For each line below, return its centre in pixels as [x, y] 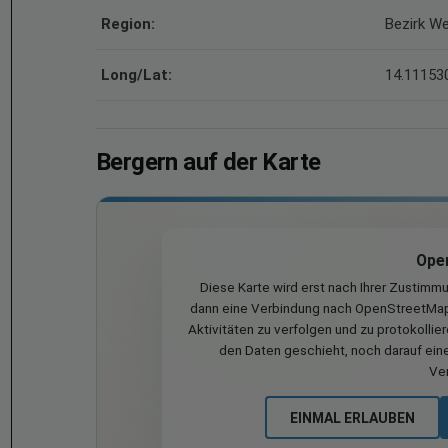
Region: [128, 24]
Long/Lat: [136, 75]
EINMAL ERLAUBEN [352, 417]
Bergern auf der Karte [208, 162]
